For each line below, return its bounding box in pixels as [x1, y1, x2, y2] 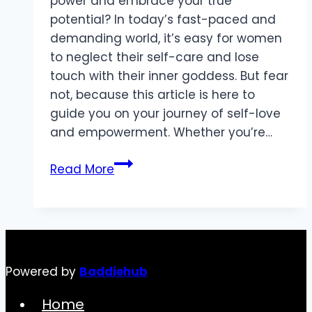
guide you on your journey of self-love [50, 104, 281, 122]
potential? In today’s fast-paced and [50, 10, 276, 28]
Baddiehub [79, 263, 148, 280]
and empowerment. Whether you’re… [50, 123, 272, 141]
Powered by [6, 263, 79, 280]
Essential [114, 228, 166, 246]
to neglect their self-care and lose [50, 48, 259, 65]
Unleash [114, 153, 162, 171]
